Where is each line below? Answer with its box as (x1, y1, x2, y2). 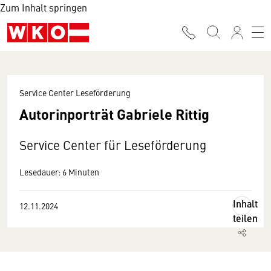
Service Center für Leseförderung (19, 136, 206, 154)
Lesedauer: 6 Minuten (19, 166, 99, 178)
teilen (233, 211, 258, 225)
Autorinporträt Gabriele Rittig (19, 103, 209, 124)
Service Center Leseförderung (19, 87, 131, 99)
